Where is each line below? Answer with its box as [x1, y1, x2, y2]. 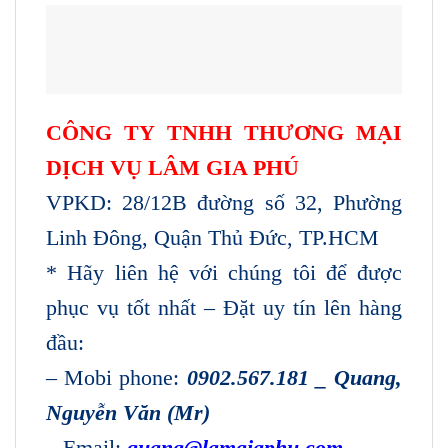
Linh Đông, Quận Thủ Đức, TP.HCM [46, 224, 379, 250]
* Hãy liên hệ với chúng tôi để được [46, 259, 402, 285]
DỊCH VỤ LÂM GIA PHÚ [46, 154, 299, 180]
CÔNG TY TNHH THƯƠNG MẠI [46, 119, 402, 145]
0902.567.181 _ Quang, [186, 364, 403, 390]
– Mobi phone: [46, 364, 187, 390]
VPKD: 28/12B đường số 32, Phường [46, 189, 402, 215]
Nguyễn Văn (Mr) [46, 399, 210, 425]
